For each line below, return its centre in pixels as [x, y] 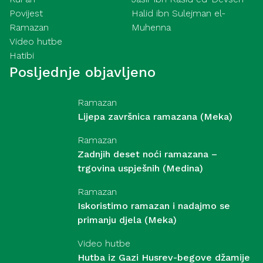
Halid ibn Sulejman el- [178, 14]
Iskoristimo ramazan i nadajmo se [154, 206]
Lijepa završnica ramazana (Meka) [155, 117]
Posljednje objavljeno [82, 73]
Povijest [26, 14]
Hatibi [22, 56]
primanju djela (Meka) [127, 220]
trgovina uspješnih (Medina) [140, 168]
